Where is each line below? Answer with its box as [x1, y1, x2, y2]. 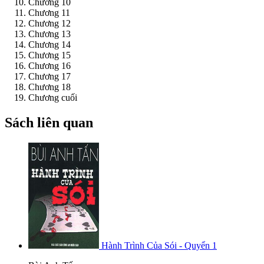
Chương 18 [28, 82, 71, 93]
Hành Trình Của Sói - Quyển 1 [101, 240, 217, 250]
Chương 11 [28, 8, 70, 18]
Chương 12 [28, 18, 71, 29]
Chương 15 [28, 50, 71, 61]
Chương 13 [28, 29, 71, 39]
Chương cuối [28, 93, 77, 103]
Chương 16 [28, 61, 71, 71]
